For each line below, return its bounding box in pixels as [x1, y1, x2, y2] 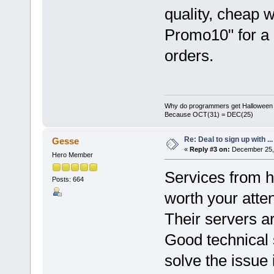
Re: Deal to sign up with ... [183, 135, 273, 144]
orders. [164, 46, 213, 65]
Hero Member [51, 151, 93, 159]
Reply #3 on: [189, 146, 230, 154]
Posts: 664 [51, 176, 84, 183]
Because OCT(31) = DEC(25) [164, 111, 253, 119]
